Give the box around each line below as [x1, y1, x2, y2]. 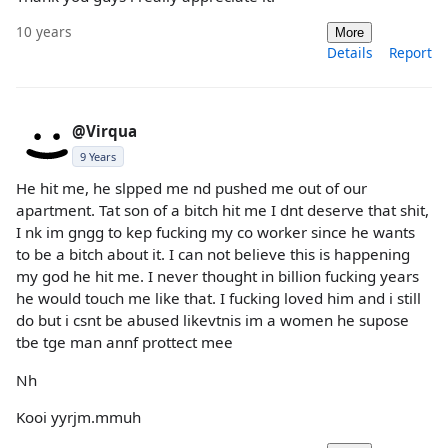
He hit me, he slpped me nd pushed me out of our [16, 178, 367, 199]
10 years [16, 22, 72, 42]
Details [327, 43, 373, 63]
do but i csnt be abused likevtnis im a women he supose [16, 310, 409, 331]
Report [389, 43, 432, 63]
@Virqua [72, 121, 137, 142]
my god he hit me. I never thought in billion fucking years [16, 266, 419, 287]
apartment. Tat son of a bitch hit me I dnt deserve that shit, [16, 200, 429, 221]
